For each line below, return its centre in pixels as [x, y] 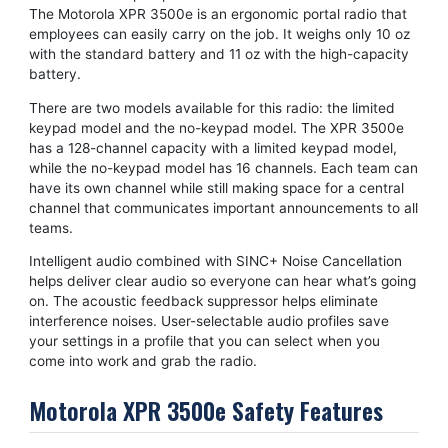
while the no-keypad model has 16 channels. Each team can [223, 167]
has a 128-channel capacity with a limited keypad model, [212, 147]
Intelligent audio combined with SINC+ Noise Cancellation [215, 261]
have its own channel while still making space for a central [216, 187]
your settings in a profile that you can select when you [204, 341]
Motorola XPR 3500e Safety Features [205, 410]
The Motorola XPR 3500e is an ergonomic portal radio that [217, 13]
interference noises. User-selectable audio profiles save [208, 321]
